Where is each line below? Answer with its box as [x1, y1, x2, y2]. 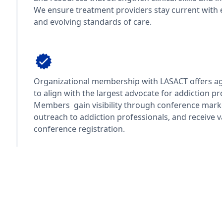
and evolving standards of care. [34, 16, 154, 27]
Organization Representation [54, 53, 202, 66]
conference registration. [34, 123, 125, 134]
